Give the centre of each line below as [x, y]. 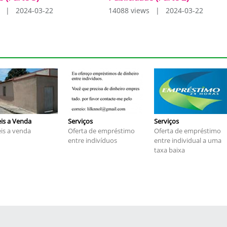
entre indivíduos [92, 140]
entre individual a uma [188, 140]
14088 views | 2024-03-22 [156, 10]
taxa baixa [169, 150]
